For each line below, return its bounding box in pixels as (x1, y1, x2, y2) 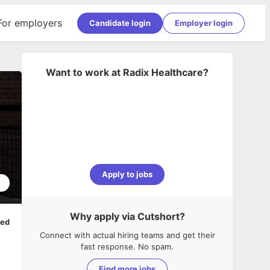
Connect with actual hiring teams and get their (39, 230, 215, 240)
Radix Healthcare (123, 66, 203, 78)
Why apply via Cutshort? (69, 210, 185, 222)
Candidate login (89, 17, 151, 28)
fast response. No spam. (81, 242, 174, 251)
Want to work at (46, 66, 121, 78)
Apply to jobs (102, 169, 152, 179)
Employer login (175, 17, 233, 28)
